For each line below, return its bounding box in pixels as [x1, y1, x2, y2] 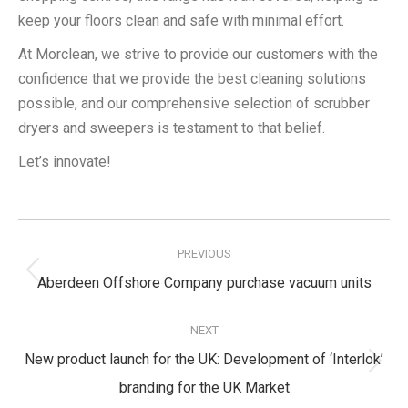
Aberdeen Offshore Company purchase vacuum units [36, 273, 372, 291]
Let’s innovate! [18, 152, 111, 170]
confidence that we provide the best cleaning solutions [18, 69, 366, 87]
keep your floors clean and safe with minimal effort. [18, 11, 344, 29]
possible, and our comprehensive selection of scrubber [18, 94, 370, 112]
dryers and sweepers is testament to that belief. [18, 118, 325, 137]
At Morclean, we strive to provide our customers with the [18, 45, 378, 63]
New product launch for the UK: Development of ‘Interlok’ [25, 350, 383, 368]
